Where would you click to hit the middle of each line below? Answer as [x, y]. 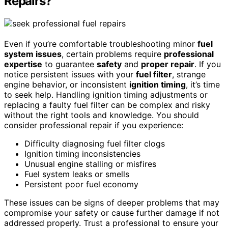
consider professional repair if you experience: [94, 125]
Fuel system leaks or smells [77, 174]
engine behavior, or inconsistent [67, 85]
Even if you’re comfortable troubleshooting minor [101, 44]
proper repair [168, 64]
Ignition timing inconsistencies [82, 154]
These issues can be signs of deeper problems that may [112, 203]
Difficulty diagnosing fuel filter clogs [95, 144]
